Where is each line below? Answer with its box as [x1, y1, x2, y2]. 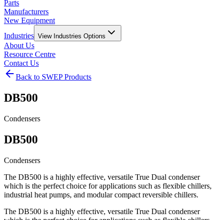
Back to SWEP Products [16, 73, 91, 81]
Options [82, 32, 106, 40]
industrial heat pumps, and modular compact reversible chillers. [4, 190, 198, 199]
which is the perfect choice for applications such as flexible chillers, [4, 181, 212, 190]
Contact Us [4, 59, 39, 67]
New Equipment [4, 16, 55, 25]
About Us [4, 41, 34, 50]
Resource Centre [4, 50, 55, 58]
